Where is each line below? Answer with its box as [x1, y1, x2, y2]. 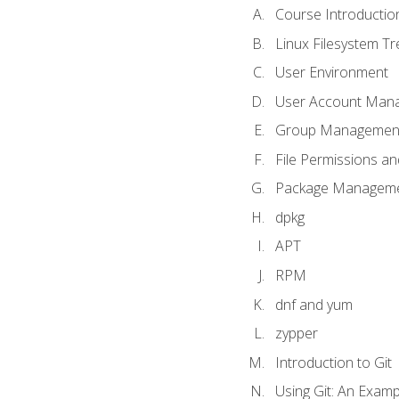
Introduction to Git [274, 352, 392, 372]
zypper [274, 323, 318, 344]
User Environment [274, 62, 388, 83]
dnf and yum [274, 294, 353, 314]
